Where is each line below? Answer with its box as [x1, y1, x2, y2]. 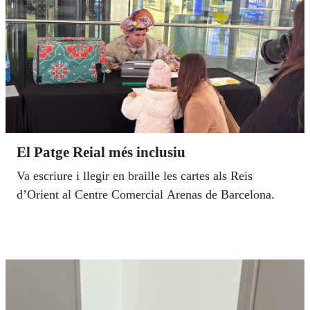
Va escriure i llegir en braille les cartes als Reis [17, 169, 253, 183]
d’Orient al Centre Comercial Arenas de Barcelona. [17, 188, 275, 202]
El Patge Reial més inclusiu [17, 144, 185, 161]
